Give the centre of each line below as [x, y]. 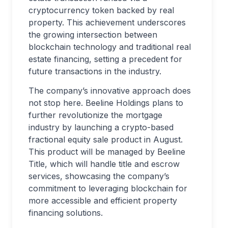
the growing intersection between [93, 35]
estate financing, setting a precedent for [105, 59]
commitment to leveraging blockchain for [108, 188]
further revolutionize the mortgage [95, 115]
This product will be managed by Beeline [107, 152]
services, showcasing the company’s [99, 176]
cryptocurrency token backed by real [101, 10]
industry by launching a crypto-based [101, 127]
